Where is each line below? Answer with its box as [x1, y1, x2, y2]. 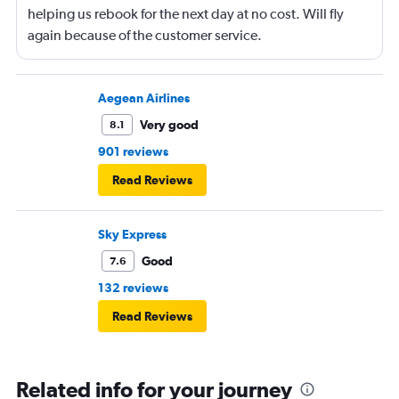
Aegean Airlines [98, 91, 190, 106]
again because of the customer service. [28, 27, 262, 45]
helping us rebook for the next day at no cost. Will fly [28, 5, 344, 23]
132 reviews [98, 281, 168, 296]
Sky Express [98, 227, 167, 242]
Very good [140, 118, 199, 133]
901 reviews [98, 144, 168, 159]
